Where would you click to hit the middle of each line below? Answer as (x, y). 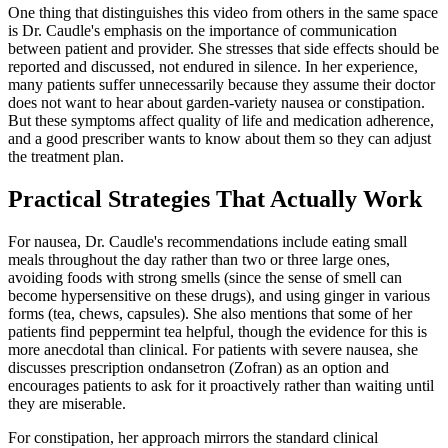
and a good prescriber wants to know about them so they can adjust (219, 138)
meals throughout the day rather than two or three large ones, (199, 259)
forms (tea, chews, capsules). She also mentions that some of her (210, 313)
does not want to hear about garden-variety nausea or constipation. (216, 102)
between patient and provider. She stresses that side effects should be (223, 48)
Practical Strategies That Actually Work (215, 198)
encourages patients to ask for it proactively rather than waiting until (221, 385)
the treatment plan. (66, 156)
